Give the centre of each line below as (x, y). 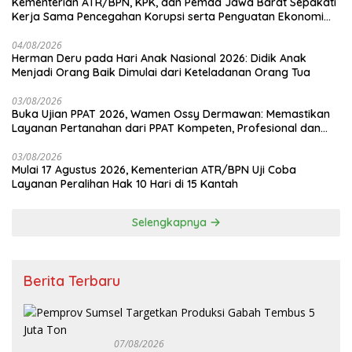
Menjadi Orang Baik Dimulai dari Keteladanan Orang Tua (161, 72)
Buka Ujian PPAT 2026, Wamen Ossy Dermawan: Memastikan (171, 114)
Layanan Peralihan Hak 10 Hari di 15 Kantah (125, 183)
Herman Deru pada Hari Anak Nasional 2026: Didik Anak (159, 58)
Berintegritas (46, 142)
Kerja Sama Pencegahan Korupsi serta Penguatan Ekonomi (168, 16)
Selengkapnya (170, 222)
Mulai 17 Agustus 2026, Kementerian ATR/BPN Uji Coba (154, 169)
